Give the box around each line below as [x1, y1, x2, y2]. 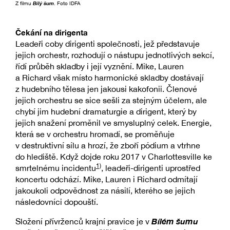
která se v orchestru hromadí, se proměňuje [15, 129, 175, 139]
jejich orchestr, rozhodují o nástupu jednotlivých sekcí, [15, 50, 214, 60]
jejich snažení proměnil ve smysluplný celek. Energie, [15, 118, 212, 128]
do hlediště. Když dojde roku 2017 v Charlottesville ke [15, 152, 212, 162]
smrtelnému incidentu [15, 163, 96, 173]
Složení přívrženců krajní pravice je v [15, 217, 151, 226]
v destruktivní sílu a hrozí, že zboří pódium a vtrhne [15, 141, 200, 150]
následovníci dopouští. [15, 197, 98, 207]
